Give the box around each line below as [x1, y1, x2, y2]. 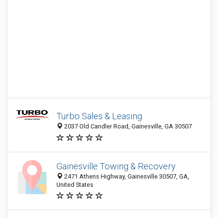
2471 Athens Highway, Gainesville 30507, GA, [63, 173, 189, 180]
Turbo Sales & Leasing [56, 111, 142, 122]
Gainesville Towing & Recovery [56, 161, 176, 171]
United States [56, 181, 93, 188]
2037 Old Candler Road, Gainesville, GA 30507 [63, 123, 192, 130]
